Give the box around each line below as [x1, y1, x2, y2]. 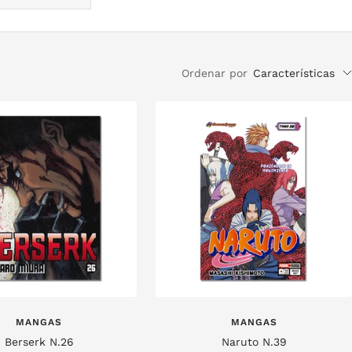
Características [253, 66, 335, 79]
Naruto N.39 [221, 335, 287, 349]
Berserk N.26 [4, 335, 74, 349]
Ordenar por [181, 66, 247, 79]
